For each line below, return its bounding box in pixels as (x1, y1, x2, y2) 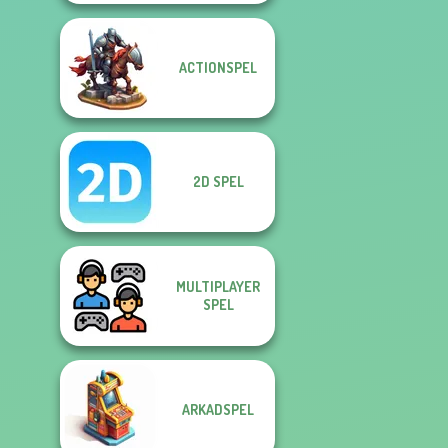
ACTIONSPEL (179, 59, 257, 76)
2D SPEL (192, 173, 244, 190)
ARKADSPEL (182, 401, 254, 418)
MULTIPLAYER (176, 278, 260, 295)
